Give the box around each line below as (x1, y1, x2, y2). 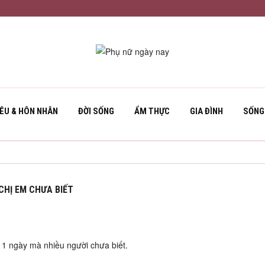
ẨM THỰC (134, 106, 170, 117)
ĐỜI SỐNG (78, 106, 114, 117)
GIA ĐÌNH (190, 106, 223, 117)
